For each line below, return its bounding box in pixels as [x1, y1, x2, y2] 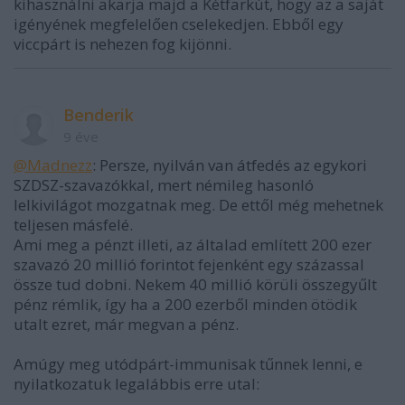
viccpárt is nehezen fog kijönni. [14, 33, 231, 55]
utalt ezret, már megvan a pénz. [14, 314, 239, 335]
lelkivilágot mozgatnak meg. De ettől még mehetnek [14, 194, 383, 216]
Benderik [63, 104, 134, 127]
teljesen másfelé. [14, 214, 133, 236]
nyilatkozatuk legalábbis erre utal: [14, 373, 259, 395]
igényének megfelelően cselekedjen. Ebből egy [14, 14, 344, 35]
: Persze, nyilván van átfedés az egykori [92, 155, 367, 176]
